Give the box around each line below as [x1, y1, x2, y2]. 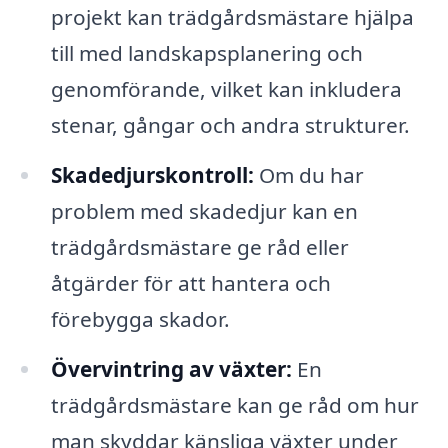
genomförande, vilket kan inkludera [50, 75, 402, 104]
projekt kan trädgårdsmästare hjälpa [50, 3, 414, 32]
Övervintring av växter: [50, 355, 292, 384]
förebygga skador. [50, 305, 230, 334]
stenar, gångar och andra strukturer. [50, 111, 410, 140]
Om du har [253, 161, 364, 190]
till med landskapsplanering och [50, 39, 363, 68]
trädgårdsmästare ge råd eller [50, 233, 349, 262]
